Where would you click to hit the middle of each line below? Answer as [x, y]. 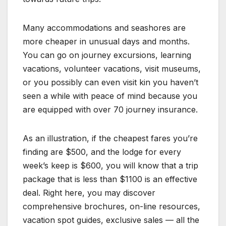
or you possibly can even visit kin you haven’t [110, 82]
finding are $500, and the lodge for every [102, 152]
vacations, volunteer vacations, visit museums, [112, 69]
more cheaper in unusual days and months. [106, 42]
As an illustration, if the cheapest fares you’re [110, 138]
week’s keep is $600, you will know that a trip [110, 166]
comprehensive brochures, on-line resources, [111, 207]
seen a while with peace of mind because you [110, 96]
